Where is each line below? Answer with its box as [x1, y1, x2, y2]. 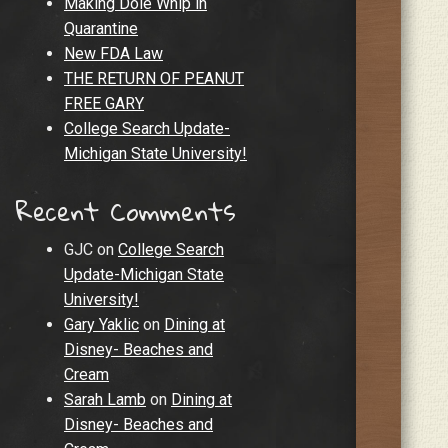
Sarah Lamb [64, 390, 146, 410]
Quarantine [64, 19, 138, 39]
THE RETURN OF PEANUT [64, 69, 244, 89]
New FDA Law [64, 44, 163, 64]
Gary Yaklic [64, 315, 139, 335]
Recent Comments [16, 186, 236, 235]
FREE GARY [64, 94, 144, 114]
